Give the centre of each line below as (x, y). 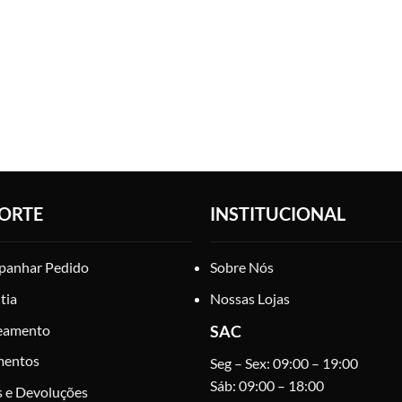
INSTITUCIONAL (277, 214)
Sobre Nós (241, 267)
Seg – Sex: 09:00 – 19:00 (284, 363)
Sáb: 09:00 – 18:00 (267, 385)
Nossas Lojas (249, 299)
